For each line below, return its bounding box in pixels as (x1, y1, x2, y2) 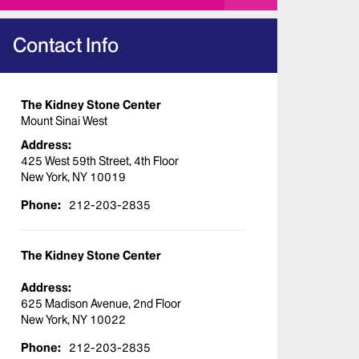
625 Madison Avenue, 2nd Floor (21, 296, 181, 312)
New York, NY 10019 (21, 170, 126, 185)
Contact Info (13, 33, 119, 58)
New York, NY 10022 (21, 313, 126, 328)
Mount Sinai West (21, 114, 107, 129)
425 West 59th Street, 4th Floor (21, 154, 179, 169)
